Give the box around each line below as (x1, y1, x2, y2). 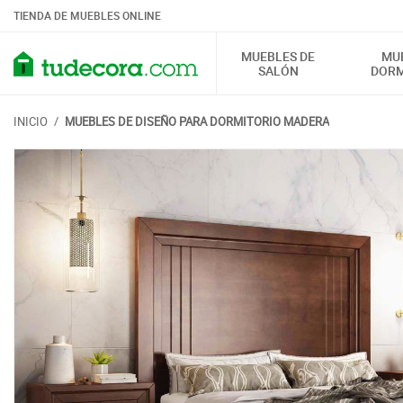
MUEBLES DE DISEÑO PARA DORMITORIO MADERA (65, 113, 329, 130)
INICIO (13, 113, 48, 130)
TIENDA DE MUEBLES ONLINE (13, 8, 161, 22)
